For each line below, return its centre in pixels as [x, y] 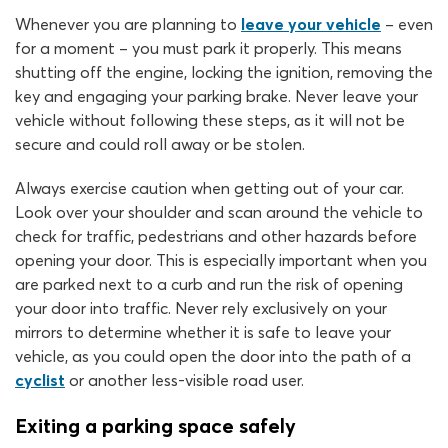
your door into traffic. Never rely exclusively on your [201, 308]
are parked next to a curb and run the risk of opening [209, 284]
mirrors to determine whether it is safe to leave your [203, 332]
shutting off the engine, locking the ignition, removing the [224, 72]
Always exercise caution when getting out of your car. [209, 188]
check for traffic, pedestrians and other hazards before [216, 236]
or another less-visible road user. [184, 380]
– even [407, 24]
